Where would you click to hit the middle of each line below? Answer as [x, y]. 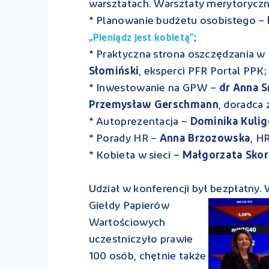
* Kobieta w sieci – [135, 156]
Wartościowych [127, 223]
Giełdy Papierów [129, 206]
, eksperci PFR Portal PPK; [203, 71]
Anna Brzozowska [205, 139]
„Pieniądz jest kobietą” [141, 38]
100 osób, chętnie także [147, 256]
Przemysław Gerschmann [153, 105]
